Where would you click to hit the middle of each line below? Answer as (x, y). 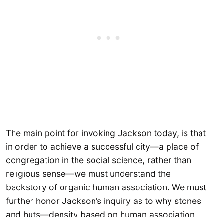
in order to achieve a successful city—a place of (102, 146)
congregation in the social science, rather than (99, 160)
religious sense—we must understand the (88, 173)
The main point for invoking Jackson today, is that (106, 133)
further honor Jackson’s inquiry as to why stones (103, 201)
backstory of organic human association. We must (106, 187)
